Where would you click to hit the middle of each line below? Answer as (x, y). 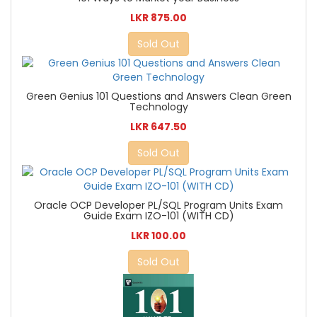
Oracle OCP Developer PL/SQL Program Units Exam (158, 205)
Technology (158, 106)
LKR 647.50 (158, 126)
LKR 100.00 (158, 235)
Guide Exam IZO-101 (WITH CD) (158, 215)
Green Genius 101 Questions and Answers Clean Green (158, 96)
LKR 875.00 (158, 17)
